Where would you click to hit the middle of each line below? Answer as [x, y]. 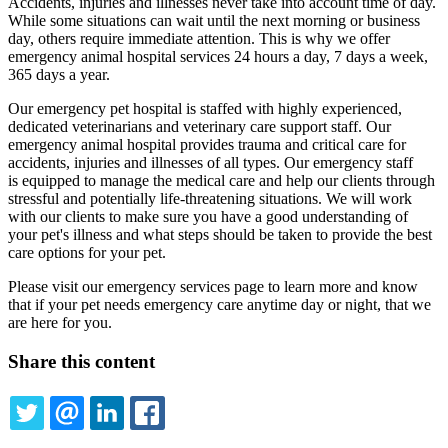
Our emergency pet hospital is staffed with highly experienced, [205, 109]
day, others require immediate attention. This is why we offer [199, 39]
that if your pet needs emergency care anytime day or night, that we [219, 305]
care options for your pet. [87, 253]
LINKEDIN [178, 436]
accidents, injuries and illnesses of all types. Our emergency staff [210, 163]
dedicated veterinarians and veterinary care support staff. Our [199, 127]
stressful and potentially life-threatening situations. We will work [210, 199]
